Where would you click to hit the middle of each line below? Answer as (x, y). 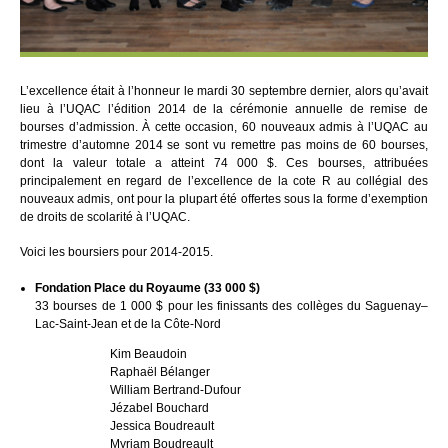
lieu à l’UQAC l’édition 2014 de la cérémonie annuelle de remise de (224, 109)
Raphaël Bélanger (160, 372)
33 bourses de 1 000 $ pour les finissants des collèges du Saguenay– (231, 305)
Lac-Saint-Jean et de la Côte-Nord (128, 323)
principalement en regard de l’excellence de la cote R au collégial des (224, 181)
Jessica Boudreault (162, 426)
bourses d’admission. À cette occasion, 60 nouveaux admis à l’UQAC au (224, 127)
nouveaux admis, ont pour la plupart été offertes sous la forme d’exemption (224, 199)
